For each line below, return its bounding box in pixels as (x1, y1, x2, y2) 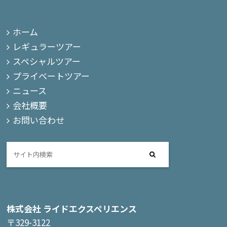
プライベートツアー (13, 69, 90, 83)
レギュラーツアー (13, 40, 82, 53)
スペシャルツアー (13, 55, 81, 68)
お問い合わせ (13, 113, 65, 127)
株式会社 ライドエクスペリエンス (7, 202, 137, 215)
